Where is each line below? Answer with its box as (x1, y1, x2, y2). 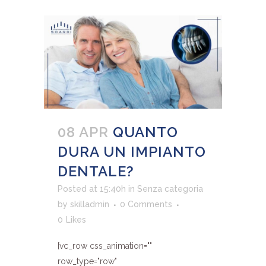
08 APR (58, 123, 109, 141)
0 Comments (120, 199, 172, 210)
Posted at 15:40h (58, 184, 126, 194)
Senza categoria (137, 184, 203, 194)
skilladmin (70, 199, 109, 210)
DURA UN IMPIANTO (58, 143, 206, 161)
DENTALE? (58, 163, 134, 180)
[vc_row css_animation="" (58, 241, 152, 251)
